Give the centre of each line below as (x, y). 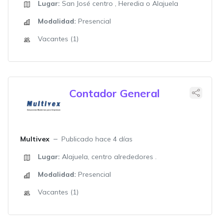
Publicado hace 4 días (97, 139)
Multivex (35, 139)
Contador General (114, 93)
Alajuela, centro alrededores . (108, 157)
